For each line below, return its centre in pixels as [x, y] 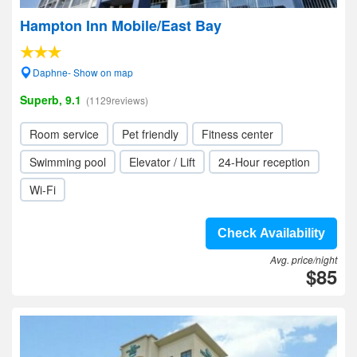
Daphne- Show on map [83, 72]
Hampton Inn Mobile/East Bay [121, 25]
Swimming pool [68, 162]
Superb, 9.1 [51, 100]
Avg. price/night [304, 259]
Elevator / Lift [162, 162]
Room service [64, 134]
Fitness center [237, 134]
